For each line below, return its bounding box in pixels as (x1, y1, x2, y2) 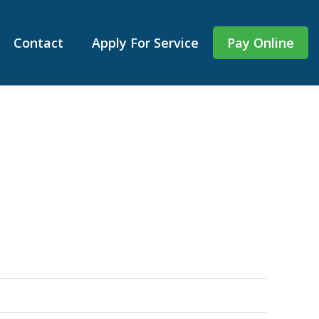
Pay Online (227, 34, 295, 51)
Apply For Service (92, 34, 199, 51)
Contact (14, 34, 64, 51)
